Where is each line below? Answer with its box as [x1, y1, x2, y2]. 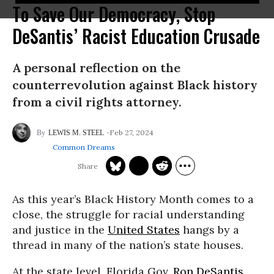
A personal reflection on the [12, 60, 180, 75]
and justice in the [12, 223, 108, 237]
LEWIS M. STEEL [48, 128, 104, 137]
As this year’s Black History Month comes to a [12, 192, 254, 206]
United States [108, 223, 180, 237]
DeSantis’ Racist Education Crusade [12, 22, 260, 50]
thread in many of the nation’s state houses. [12, 238, 243, 252]
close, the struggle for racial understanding [12, 207, 245, 221]
